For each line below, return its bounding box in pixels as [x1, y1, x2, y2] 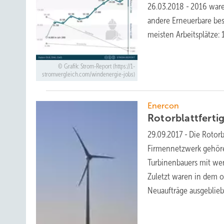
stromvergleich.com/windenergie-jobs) [41, 71, 135, 78]
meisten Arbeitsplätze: [147, 29, 222, 40]
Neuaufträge [147, 185, 190, 196]
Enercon [147, 101, 179, 110]
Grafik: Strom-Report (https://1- [63, 63, 135, 70]
